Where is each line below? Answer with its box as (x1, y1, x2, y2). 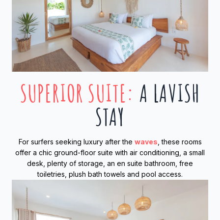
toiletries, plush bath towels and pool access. (37, 170, 183, 179)
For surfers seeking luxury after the (18, 137, 135, 146)
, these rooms (157, 137, 202, 146)
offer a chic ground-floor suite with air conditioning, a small (15, 148, 205, 157)
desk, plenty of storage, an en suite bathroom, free (27, 159, 193, 168)
